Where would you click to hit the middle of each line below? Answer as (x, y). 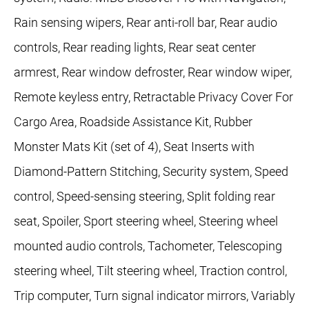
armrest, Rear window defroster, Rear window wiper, (153, 72)
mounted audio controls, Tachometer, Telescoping (148, 246)
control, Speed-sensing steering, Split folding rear (144, 197)
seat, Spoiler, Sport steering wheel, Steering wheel (146, 221)
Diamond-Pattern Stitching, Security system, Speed (151, 172)
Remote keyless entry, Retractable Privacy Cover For (153, 97)
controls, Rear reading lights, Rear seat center (135, 48)
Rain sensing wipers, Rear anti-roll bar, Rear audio (146, 23)
